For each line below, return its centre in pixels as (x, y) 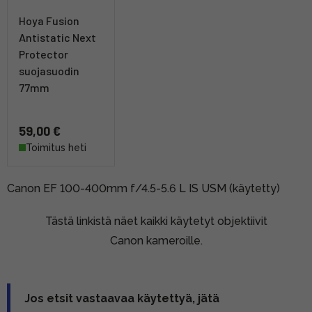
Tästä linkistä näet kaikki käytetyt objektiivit (156, 221)
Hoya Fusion (49, 20)
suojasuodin (49, 70)
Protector (44, 54)
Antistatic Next (57, 37)
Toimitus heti (56, 147)
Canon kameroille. (156, 240)
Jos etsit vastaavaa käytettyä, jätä (122, 298)
